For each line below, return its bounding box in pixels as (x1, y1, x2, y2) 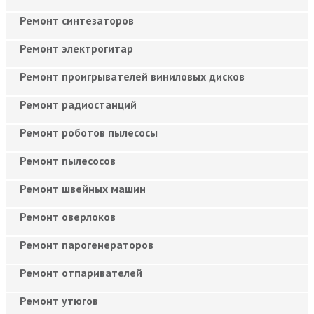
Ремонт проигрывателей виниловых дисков (20, 69, 245, 83)
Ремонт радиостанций (20, 97, 137, 111)
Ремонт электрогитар (20, 41, 133, 55)
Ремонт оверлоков (20, 209, 116, 224)
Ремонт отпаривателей (20, 265, 142, 280)
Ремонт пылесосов (20, 153, 116, 168)
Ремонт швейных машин (20, 181, 146, 196)
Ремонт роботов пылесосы (20, 125, 158, 139)
